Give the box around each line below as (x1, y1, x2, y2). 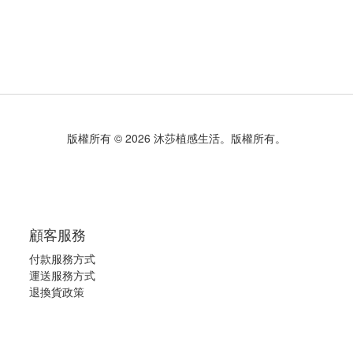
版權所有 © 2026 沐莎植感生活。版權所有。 (67, 130, 286, 146)
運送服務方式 (29, 267, 95, 283)
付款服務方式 (29, 251, 95, 266)
